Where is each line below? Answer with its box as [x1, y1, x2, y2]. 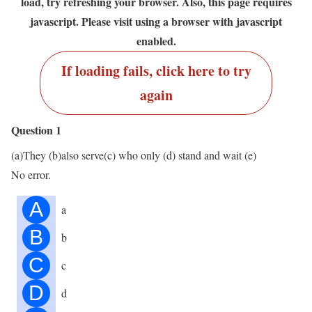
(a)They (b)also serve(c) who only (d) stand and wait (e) [11, 147, 256, 162]
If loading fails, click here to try [61, 60, 251, 81]
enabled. [136, 32, 176, 49]
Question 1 [11, 121, 61, 138]
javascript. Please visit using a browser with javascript [30, 13, 282, 29]
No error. [11, 166, 51, 182]
